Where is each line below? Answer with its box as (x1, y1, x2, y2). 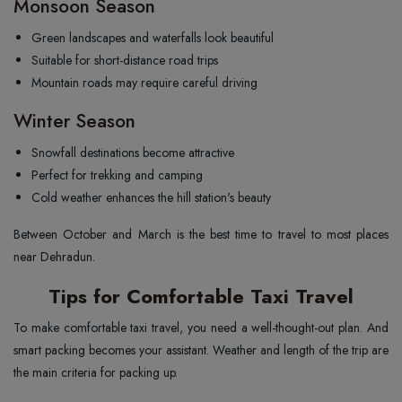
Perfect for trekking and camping (31, 165, 203, 184)
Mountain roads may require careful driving (31, 73, 258, 92)
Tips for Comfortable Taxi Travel (48, 281, 354, 310)
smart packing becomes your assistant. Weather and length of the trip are (13, 340, 389, 359)
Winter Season (13, 107, 135, 135)
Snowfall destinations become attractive (31, 143, 234, 162)
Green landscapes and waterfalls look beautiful (31, 28, 274, 47)
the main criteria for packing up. (13, 363, 178, 381)
